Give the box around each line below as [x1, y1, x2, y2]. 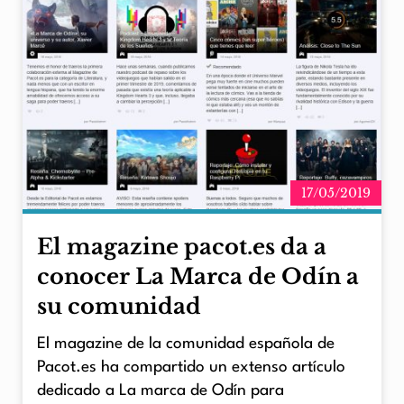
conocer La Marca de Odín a [37, 262, 359, 289]
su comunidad [37, 292, 201, 319]
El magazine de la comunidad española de [37, 336, 335, 353]
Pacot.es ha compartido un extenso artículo [37, 360, 345, 376]
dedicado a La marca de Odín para [37, 383, 284, 399]
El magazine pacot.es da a [37, 233, 326, 260]
